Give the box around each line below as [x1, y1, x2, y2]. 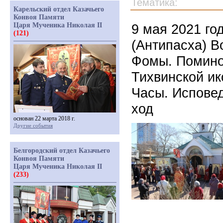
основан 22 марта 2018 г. [13, 115, 75, 122]
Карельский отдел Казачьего [13, 5, 104, 13]
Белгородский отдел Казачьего [13, 147, 110, 154]
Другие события [13, 122, 53, 128]
